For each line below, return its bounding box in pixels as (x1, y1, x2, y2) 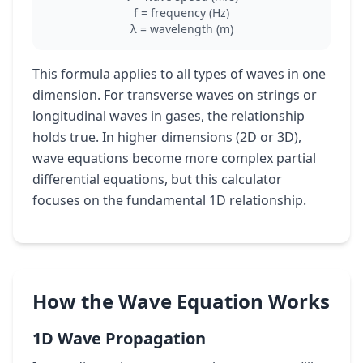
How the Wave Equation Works (32, 288, 330, 314)
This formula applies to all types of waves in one (32, 65, 326, 83)
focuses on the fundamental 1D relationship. (32, 191, 306, 209)
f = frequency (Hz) (134, 5, 229, 20)
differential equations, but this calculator (32, 170, 282, 188)
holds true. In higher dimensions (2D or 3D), (32, 128, 301, 146)
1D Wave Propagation (32, 327, 206, 349)
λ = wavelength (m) (130, 21, 233, 36)
